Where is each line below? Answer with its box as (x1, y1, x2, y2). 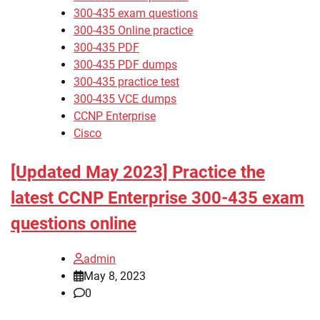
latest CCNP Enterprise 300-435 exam (11, 187, 304, 208)
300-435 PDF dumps (74, 57, 177, 71)
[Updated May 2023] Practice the (11, 161, 265, 182)
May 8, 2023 (84, 269, 146, 283)
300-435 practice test (74, 74, 179, 89)
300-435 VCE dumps (74, 91, 176, 106)
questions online (11, 213, 136, 234)
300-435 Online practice (74, 23, 193, 37)
